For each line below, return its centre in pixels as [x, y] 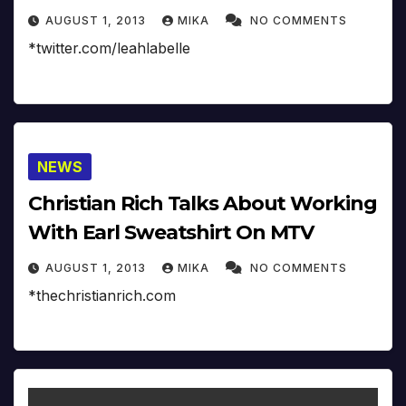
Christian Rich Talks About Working [203, 203]
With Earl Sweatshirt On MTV [171, 232]
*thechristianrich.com [102, 295]
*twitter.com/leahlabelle [109, 48]
